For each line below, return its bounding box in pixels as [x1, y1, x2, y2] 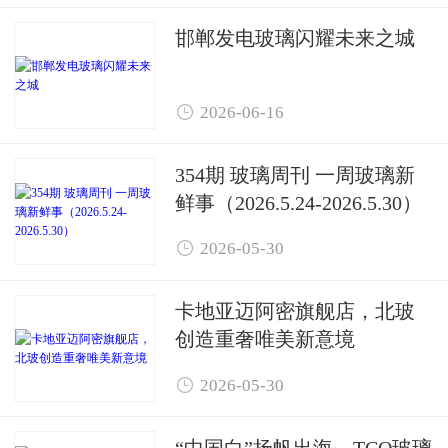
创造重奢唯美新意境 [175, 329, 355, 349]
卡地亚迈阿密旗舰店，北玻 [175, 301, 415, 321]
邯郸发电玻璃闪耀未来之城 [175, 28, 415, 47]
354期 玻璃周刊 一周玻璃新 [175, 164, 415, 184]
